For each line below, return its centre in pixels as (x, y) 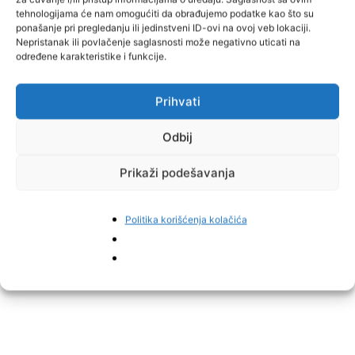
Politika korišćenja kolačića (186, 219)
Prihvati (177, 101)
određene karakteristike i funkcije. (91, 56)
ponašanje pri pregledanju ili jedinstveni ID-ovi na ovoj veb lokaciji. (163, 28)
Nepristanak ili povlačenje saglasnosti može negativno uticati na (158, 42)
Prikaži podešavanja (177, 172)
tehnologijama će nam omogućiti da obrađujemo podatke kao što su (165, 13)
